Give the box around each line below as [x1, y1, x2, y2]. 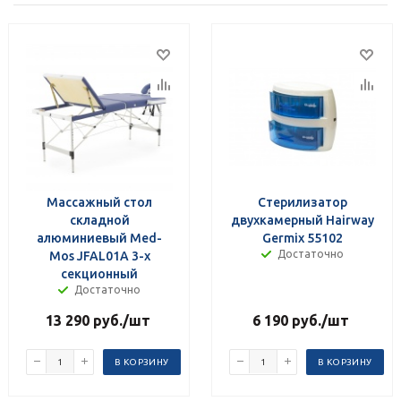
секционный [61, 266, 138, 281]
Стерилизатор [258, 194, 347, 209]
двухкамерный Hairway [231, 212, 374, 227]
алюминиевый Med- [37, 230, 162, 245]
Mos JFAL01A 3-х [48, 248, 150, 263]
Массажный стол [47, 194, 152, 209]
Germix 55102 [262, 230, 343, 245]
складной [69, 212, 130, 227]
